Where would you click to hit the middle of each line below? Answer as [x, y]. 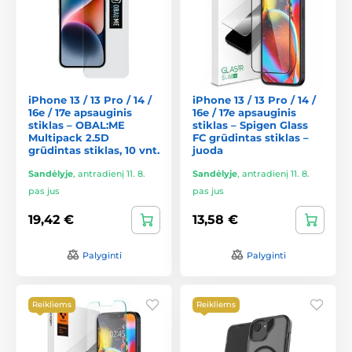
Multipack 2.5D [69, 137]
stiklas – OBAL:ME [77, 125]
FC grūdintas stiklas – [251, 137]
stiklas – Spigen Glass [250, 125]
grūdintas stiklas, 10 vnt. [94, 150]
